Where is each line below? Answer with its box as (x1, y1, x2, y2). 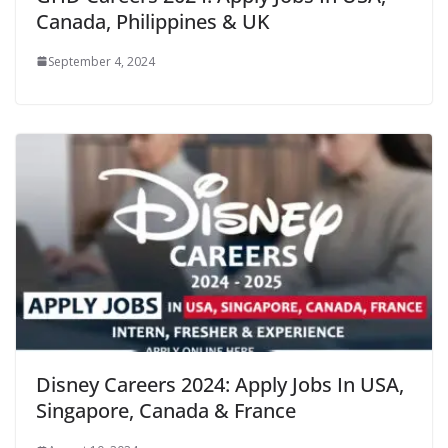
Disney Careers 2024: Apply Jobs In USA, (36, 371, 404, 399)
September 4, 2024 (48, 52, 155, 70)
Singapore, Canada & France (36, 397, 296, 425)
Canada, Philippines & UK (36, 7, 270, 35)
